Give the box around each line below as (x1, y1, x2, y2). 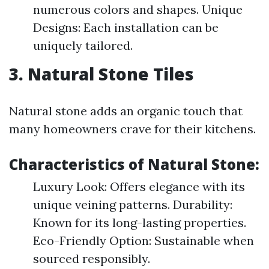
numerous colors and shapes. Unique (33, 2, 243, 17)
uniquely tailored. (33, 38, 133, 53)
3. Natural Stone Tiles (9, 62, 194, 85)
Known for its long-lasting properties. (33, 215, 246, 230)
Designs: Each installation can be (33, 20, 219, 35)
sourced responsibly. (33, 251, 150, 266)
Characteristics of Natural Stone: (9, 154, 259, 174)
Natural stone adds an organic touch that (9, 103, 243, 118)
